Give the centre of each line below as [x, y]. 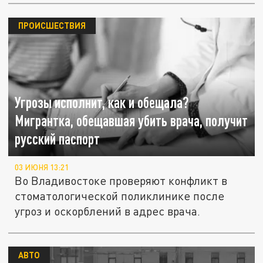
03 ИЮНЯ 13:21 [42, 168]
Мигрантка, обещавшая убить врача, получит [131, 121]
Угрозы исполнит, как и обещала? [102, 103]
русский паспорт [58, 139]
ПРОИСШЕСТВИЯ [52, 26]
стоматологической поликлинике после [120, 196]
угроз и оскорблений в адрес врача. [108, 211]
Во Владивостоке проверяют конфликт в [121, 181]
